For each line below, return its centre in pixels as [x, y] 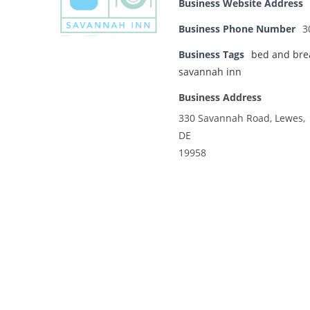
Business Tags [211, 55]
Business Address [220, 98]
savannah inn [210, 72]
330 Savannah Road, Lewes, [242, 118]
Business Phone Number [237, 29]
